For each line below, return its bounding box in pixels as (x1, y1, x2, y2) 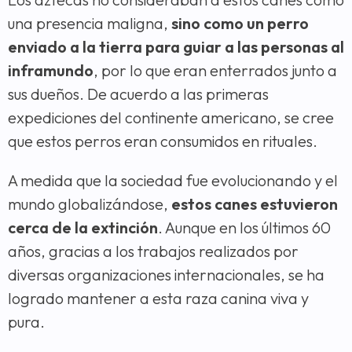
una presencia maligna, (8, 13, 171, 33)
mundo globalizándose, (8, 193, 171, 214)
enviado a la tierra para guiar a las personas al (8, 36, 344, 57)
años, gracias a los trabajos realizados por (8, 240, 299, 261)
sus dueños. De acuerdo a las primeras (8, 83, 269, 104)
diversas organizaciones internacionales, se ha (8, 264, 324, 284)
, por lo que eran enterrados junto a (93, 60, 337, 80)
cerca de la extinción (8, 217, 158, 237)
